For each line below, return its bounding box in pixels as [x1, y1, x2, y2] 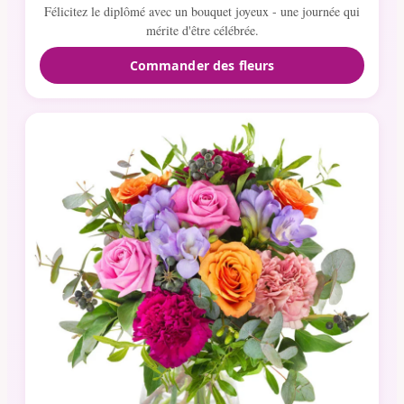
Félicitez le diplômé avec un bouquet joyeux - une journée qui [44, 2, 360, 20]
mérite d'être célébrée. [145, 21, 259, 39]
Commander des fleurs [129, 56, 275, 74]
